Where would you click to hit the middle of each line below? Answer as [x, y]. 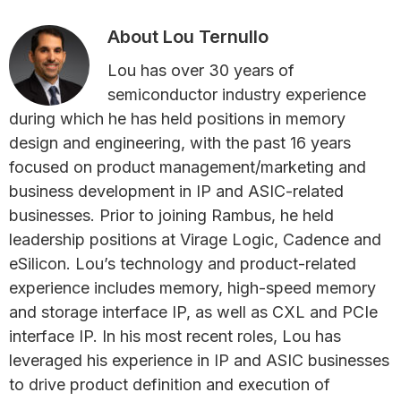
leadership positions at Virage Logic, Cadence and [195, 239]
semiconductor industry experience [237, 94]
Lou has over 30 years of [201, 70]
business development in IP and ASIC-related [176, 191]
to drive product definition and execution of [170, 384]
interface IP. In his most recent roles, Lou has [175, 336]
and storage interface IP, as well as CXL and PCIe [193, 312]
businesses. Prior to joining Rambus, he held [171, 215]
